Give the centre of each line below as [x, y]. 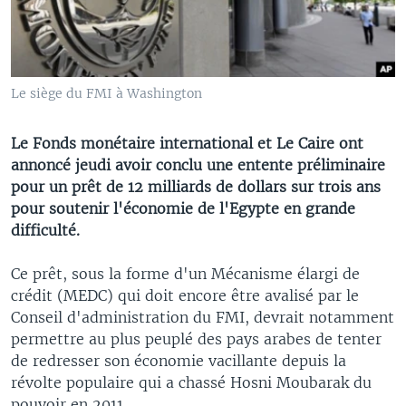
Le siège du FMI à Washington [106, 93]
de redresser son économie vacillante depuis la [179, 360]
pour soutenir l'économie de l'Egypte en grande [183, 208]
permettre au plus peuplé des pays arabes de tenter [196, 338]
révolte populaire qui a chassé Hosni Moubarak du [191, 382]
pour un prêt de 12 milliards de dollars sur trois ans [196, 186]
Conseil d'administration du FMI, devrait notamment [203, 317]
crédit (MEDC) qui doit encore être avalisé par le [185, 295]
